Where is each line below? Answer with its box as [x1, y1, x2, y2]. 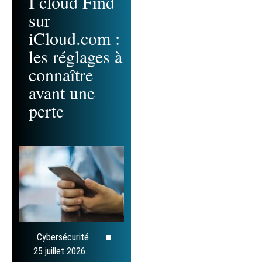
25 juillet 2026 [33, 245, 85, 257]
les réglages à [29, 44, 122, 68]
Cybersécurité [37, 231, 89, 243]
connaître [29, 63, 93, 87]
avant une [29, 81, 95, 105]
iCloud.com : [29, 26, 120, 50]
